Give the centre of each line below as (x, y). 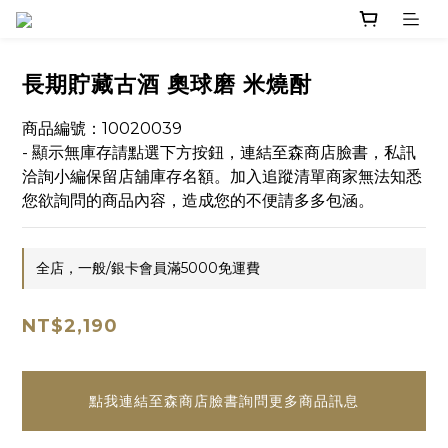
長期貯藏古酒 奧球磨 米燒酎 (167, 85)
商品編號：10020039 (102, 129)
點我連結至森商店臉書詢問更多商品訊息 (224, 401)
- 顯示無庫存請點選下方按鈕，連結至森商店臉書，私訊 (219, 153)
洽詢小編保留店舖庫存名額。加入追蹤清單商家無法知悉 (222, 177)
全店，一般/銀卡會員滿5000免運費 (148, 268)
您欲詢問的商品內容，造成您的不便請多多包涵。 (198, 201)
